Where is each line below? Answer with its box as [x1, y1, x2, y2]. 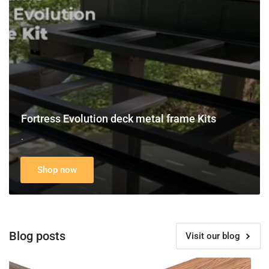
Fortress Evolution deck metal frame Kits [21, 112, 216, 125]
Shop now [37, 164, 77, 175]
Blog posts [9, 228, 65, 243]
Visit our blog [185, 230, 240, 241]
